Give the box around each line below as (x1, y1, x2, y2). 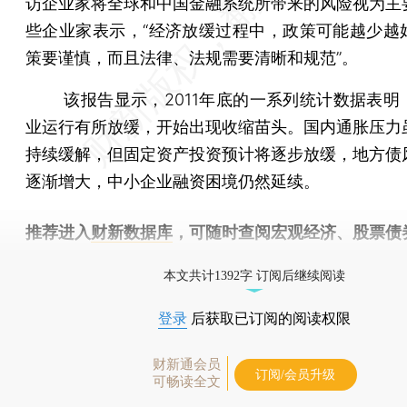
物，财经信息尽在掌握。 (25, 249, 205, 269)
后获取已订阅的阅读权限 (187, 310, 351, 326)
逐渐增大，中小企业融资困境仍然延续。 (25, 171, 320, 191)
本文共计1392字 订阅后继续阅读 (164, 268, 345, 283)
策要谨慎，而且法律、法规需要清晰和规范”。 (25, 47, 358, 67)
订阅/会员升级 (255, 367, 335, 382)
